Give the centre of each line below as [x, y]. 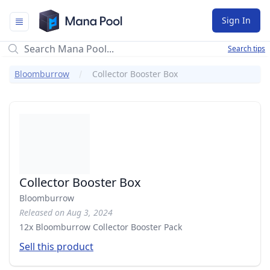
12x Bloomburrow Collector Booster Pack [101, 227]
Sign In [236, 20]
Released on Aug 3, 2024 [66, 212]
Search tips [246, 49]
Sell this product [56, 246]
